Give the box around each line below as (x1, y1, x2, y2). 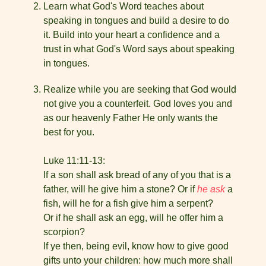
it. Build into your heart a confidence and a (43, 30, 220, 40)
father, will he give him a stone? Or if (43, 184, 197, 194)
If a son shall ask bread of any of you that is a (43, 170, 231, 180)
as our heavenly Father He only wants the (43, 113, 218, 123)
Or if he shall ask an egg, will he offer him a (43, 213, 223, 223)
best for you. (43, 127, 94, 137)
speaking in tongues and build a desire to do (43, 15, 229, 26)
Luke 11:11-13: (43, 156, 105, 166)
